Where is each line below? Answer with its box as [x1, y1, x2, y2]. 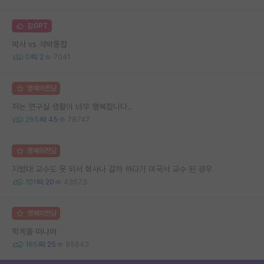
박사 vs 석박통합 [12, 39, 67, 49]
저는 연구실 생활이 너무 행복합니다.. [12, 101, 132, 111]
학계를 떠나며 [12, 226, 57, 236]
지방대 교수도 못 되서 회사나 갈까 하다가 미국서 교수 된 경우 [12, 164, 212, 174]
